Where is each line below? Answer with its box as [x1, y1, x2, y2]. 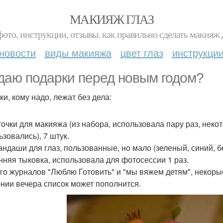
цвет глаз [120, 45, 163, 60]
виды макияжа [44, 45, 111, 60]
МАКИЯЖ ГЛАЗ [69, 10, 154, 27]
